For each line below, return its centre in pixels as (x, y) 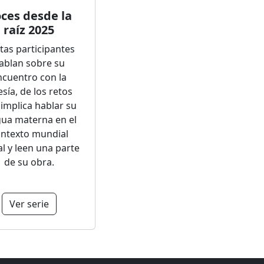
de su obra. (29, 162)
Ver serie (29, 204)
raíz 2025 (29, 30)
